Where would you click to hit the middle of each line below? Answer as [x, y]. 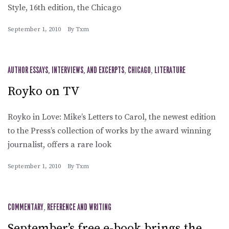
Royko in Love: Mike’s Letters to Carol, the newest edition [112, 117]
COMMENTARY [26, 207]
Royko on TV [44, 91]
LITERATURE [170, 70]
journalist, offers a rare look [60, 144]
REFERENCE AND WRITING [79, 207]
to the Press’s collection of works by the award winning [109, 131]
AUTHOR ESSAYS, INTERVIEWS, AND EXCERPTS [66, 70]
